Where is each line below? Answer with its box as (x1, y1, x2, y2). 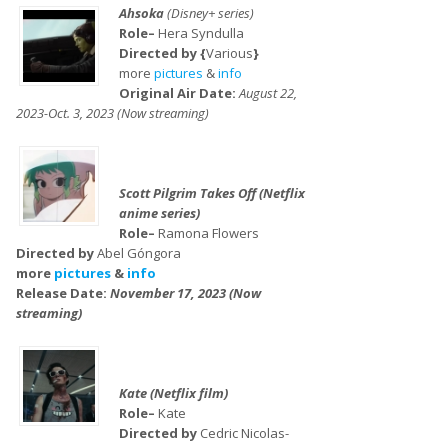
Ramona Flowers (157, 224, 259, 242)
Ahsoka (118, 4, 167, 22)
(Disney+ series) (166, 4, 254, 22)
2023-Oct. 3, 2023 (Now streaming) (16, 104, 209, 122)
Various (205, 44, 253, 62)
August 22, (238, 84, 297, 102)
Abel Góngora (97, 244, 181, 262)
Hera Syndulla (154, 24, 244, 42)
